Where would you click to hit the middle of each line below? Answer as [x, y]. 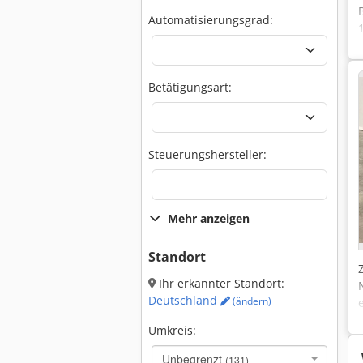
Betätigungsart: [190, 87]
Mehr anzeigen [209, 218]
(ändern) [251, 301]
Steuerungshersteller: [207, 154]
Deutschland [184, 300]
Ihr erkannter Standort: [220, 283]
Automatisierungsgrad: [211, 20]
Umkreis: [172, 330]
